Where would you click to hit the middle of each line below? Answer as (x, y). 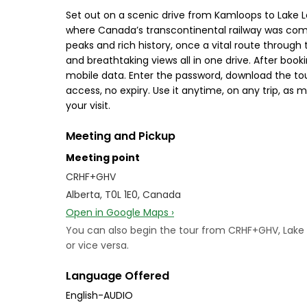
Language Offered (118, 276)
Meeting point (103, 158)
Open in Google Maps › (120, 212)
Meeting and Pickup (121, 136)
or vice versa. (97, 245)
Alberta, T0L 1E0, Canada (123, 195)
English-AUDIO (99, 295)
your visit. (88, 106)
